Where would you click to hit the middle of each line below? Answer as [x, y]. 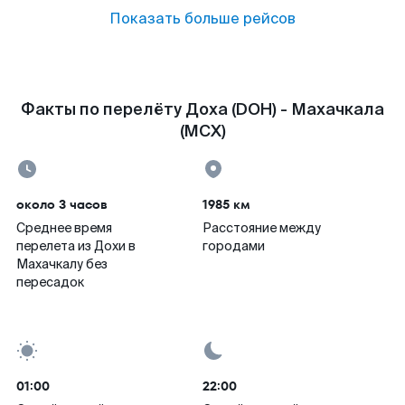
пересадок [50, 282]
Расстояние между [262, 228]
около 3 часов [62, 204]
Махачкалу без [62, 264]
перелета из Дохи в [76, 246]
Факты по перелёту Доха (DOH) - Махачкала [202, 109]
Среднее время [64, 228]
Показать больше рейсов [202, 19]
